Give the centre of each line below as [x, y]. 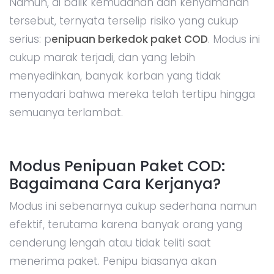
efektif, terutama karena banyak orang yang [126, 224]
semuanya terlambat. [66, 112]
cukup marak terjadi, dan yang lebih [102, 57]
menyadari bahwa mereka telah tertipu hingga [132, 94]
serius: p [30, 39]
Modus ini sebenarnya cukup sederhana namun [133, 206]
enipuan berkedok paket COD [130, 39]
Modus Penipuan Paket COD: [117, 166]
